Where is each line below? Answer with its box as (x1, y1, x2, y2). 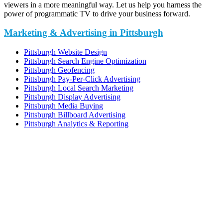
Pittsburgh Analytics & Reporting (24, 119, 128, 128)
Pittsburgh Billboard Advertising (24, 111, 125, 119)
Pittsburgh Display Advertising (24, 93, 120, 102)
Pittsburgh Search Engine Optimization (24, 57, 146, 66)
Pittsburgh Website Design (24, 48, 107, 57)
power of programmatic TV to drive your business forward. (4, 9, 190, 18)
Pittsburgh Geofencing (24, 66, 95, 75)
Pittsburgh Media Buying (24, 102, 103, 111)
